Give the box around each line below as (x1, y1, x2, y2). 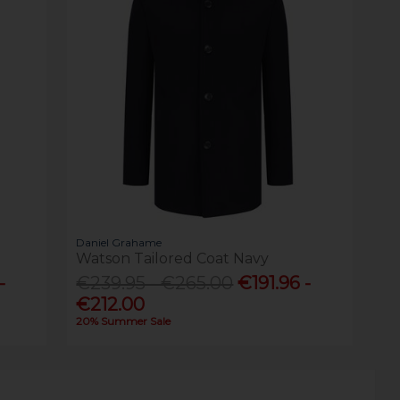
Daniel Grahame (76, 235, 162, 249)
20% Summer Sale (76, 313, 171, 328)
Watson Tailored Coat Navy (76, 249, 270, 267)
